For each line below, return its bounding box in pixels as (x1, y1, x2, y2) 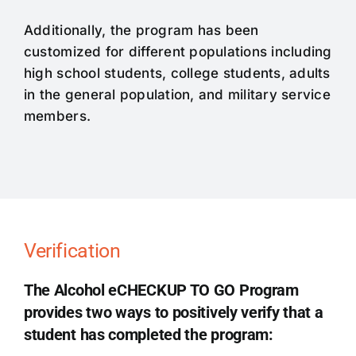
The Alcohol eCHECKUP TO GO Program (23, 281, 299, 300)
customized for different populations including (23, 44, 332, 60)
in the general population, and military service (23, 87, 331, 103)
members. (23, 108, 91, 125)
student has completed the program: (23, 325, 273, 345)
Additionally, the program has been (23, 22, 259, 39)
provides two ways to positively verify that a (23, 303, 323, 323)
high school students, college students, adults (23, 65, 331, 82)
